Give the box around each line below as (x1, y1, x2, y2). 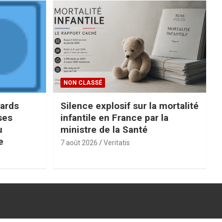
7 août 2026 (60, 138, 98, 147)
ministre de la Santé (60, 123, 148, 135)
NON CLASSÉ (63, 79, 102, 86)
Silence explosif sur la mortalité (60, 100, 199, 111)
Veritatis (103, 138, 130, 147)
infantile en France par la (60, 111, 168, 123)
